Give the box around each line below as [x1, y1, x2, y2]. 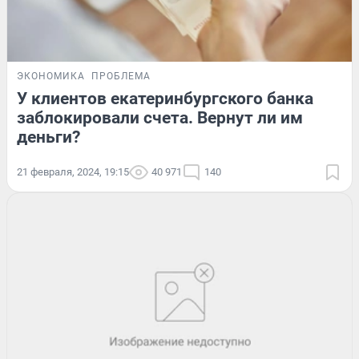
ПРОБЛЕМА [91, 71, 151, 83]
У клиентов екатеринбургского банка [17, 89, 313, 109]
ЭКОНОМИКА [17, 71, 85, 83]
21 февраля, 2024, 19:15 [17, 166, 129, 179]
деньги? [17, 127, 80, 147]
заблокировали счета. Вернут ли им [17, 108, 303, 128]
